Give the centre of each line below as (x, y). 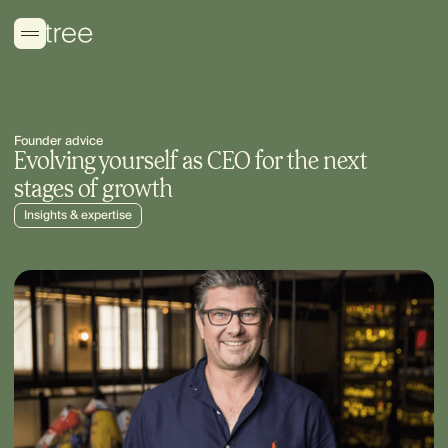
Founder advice (58, 140)
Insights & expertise (78, 215)
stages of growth (93, 188)
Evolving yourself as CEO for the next (191, 160)
